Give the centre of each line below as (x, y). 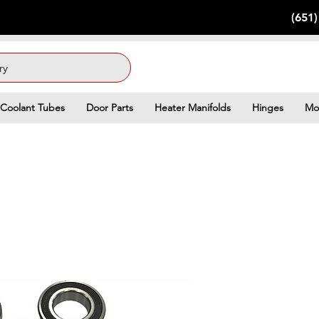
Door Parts (110, 108)
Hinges (268, 108)
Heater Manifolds (193, 108)
